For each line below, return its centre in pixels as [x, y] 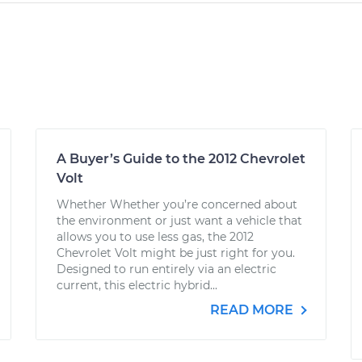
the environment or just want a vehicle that [179, 221]
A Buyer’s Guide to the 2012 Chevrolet [181, 159]
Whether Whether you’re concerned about [177, 204]
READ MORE [253, 310]
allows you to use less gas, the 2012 [155, 237]
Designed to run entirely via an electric [166, 269]
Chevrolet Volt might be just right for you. [176, 253]
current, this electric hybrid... [137, 285]
